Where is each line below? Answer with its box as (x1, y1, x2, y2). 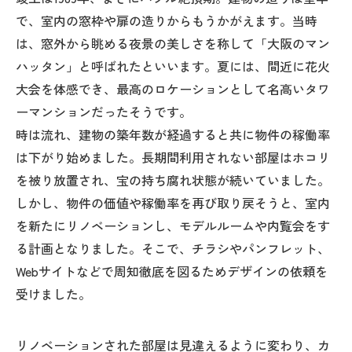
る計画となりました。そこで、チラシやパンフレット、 (16, 239, 330, 258)
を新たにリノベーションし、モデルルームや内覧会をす (16, 216, 330, 236)
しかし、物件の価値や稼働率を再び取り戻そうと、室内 (16, 193, 330, 213)
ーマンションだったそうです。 (16, 102, 192, 122)
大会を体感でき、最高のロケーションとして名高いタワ (16, 79, 330, 99)
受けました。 (16, 284, 91, 304)
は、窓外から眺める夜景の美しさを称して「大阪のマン (16, 34, 330, 53)
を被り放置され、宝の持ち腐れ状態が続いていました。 (16, 170, 330, 190)
